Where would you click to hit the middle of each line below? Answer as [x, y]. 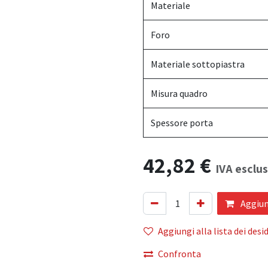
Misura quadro [179, 93]
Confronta [179, 254]
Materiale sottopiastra [198, 64]
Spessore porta [182, 123]
